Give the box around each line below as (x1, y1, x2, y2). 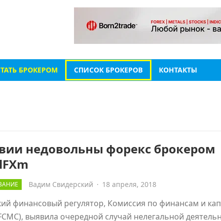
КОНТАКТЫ (159, 65, 197, 74)
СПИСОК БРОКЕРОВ (74, 65, 143, 74)
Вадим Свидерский (29, 180, 93, 189)
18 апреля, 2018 (102, 180, 156, 189)
